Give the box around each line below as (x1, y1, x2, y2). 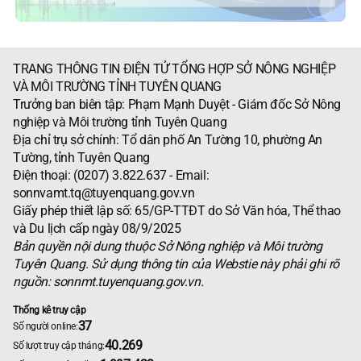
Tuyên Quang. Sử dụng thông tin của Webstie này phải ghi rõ (13, 255, 339, 272)
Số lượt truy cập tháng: (13, 339, 105, 351)
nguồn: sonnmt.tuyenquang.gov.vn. (13, 273, 204, 289)
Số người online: (13, 320, 78, 332)
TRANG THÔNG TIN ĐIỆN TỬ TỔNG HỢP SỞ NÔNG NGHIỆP (13, 60, 336, 77)
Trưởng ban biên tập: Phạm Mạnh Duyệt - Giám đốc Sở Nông (13, 96, 342, 112)
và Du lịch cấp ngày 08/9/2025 (13, 220, 184, 236)
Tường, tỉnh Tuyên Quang (13, 149, 150, 165)
